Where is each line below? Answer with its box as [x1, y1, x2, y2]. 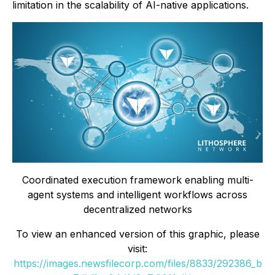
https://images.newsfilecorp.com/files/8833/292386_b [13, 257, 262, 270]
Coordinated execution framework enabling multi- [21, 174, 254, 187]
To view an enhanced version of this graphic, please [15, 228, 260, 241]
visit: [128, 242, 147, 255]
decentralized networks [83, 203, 192, 216]
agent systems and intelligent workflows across [28, 188, 247, 201]
